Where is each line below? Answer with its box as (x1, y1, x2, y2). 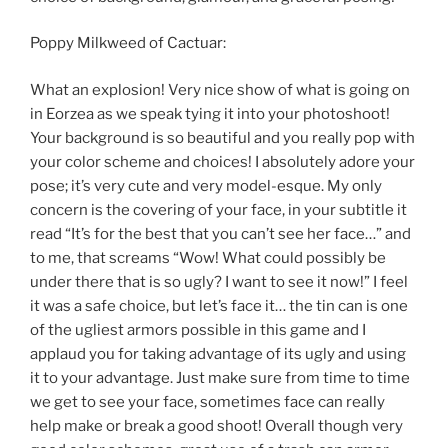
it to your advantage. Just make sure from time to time (30, 368, 410, 387)
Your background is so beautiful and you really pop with (30, 128, 415, 147)
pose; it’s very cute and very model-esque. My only (30, 176, 382, 195)
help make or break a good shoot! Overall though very (30, 416, 403, 435)
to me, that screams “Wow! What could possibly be (30, 248, 386, 267)
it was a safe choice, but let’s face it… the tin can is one (30, 296, 408, 315)
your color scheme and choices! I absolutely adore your (30, 152, 415, 171)
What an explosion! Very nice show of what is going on (30, 80, 410, 99)
